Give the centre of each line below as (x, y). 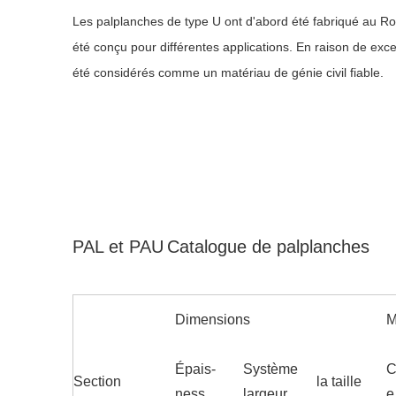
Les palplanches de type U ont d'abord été (191, 22)
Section (97, 382)
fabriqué (336, 22)
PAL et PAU (118, 247)
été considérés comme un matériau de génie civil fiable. (228, 73)
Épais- (195, 369)
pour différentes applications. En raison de (249, 47)
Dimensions (213, 320)
